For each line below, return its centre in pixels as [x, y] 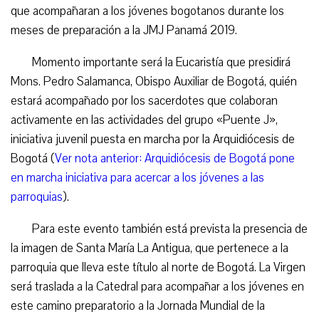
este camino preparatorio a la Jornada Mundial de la [138, 306]
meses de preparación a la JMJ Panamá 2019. [124, 30]
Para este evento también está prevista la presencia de [170, 229]
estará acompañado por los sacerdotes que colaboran [144, 101]
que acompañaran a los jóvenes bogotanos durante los [147, 11]
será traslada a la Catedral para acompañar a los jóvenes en [157, 287]
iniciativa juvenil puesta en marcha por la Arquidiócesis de [153, 139]
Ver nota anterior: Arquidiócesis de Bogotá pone [175, 158]
